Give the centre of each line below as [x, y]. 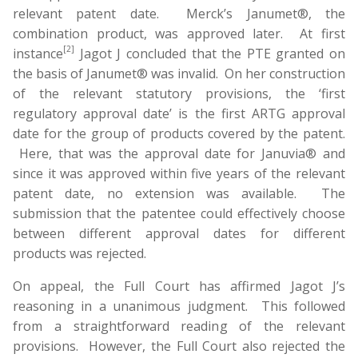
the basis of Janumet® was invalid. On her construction [179, 74]
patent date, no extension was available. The [179, 193]
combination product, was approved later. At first [179, 34]
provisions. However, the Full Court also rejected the [179, 346]
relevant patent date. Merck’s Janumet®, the [179, 14]
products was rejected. [80, 253]
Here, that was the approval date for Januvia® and [179, 153]
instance [38, 54]
